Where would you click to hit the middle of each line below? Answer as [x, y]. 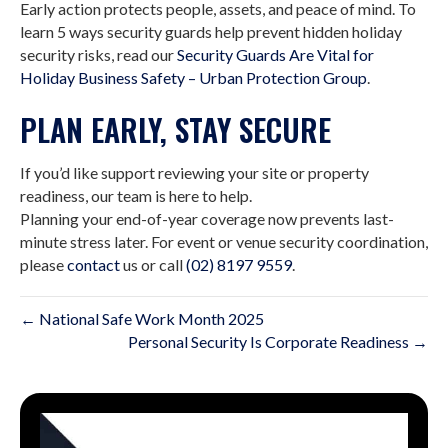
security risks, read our [98, 54]
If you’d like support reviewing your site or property [194, 172]
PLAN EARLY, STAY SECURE [175, 129]
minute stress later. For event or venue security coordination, [224, 241]
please [43, 264]
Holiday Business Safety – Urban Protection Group [193, 77]
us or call [153, 264]
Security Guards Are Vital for [275, 54]
